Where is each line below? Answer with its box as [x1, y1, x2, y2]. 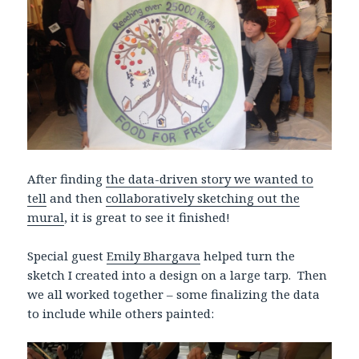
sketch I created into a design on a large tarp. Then [27, 266, 328, 283]
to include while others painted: [27, 305, 215, 321]
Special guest [27, 247, 107, 264]
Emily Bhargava [107, 247, 201, 264]
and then [46, 189, 107, 206]
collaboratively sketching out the [106, 189, 301, 206]
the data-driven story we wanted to [106, 170, 314, 187]
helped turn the [200, 247, 296, 264]
